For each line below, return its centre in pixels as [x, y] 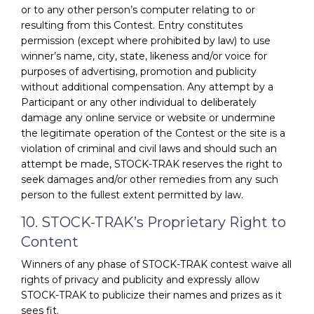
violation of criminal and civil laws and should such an [149, 148]
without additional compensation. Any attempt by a [147, 87]
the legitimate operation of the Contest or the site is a [153, 133]
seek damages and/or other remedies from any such [150, 179]
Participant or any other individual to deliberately [139, 102]
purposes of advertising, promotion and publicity [139, 71]
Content [50, 241]
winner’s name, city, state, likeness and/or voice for [144, 56]
